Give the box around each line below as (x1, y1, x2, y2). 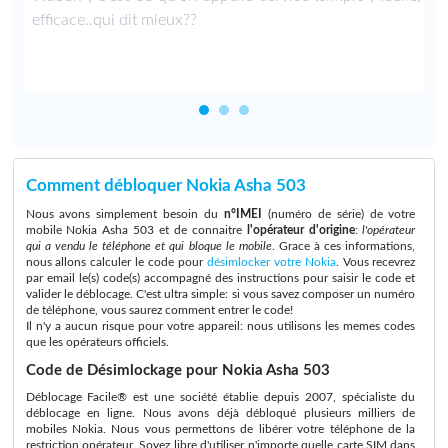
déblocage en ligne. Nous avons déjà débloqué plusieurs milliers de (25, 406, 416, 419)
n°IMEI (224, 208, 262, 220)
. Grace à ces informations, (271, 240, 416, 252)
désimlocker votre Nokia (206, 256, 336, 268)
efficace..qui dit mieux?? (31, 12, 197, 28)
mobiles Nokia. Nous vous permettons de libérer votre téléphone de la (25, 422, 416, 435)
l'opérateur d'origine (246, 224, 355, 236)
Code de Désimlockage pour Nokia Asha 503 (25, 362, 330, 378)
